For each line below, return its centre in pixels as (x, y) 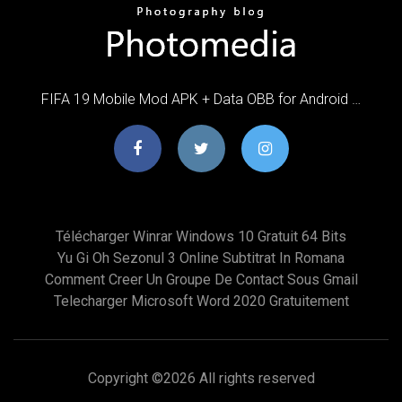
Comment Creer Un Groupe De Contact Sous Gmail (201, 279)
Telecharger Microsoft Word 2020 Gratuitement (201, 301)
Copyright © (125, 378)
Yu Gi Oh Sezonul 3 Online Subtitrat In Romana (201, 258)
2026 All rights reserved (239, 378)
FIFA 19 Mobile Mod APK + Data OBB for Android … (201, 99)
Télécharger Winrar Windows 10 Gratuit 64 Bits (201, 236)
